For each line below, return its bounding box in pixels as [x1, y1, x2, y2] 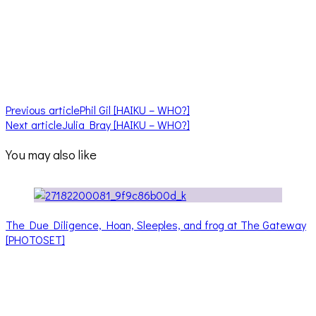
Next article [6, 117, 62, 133]
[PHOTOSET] [6, 231, 65, 247]
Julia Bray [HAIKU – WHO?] [62, 117, 190, 133]
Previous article [6, 102, 80, 118]
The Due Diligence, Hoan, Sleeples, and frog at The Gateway [6, 217, 306, 232]
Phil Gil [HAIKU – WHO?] [80, 102, 190, 118]
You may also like [6, 145, 97, 163]
